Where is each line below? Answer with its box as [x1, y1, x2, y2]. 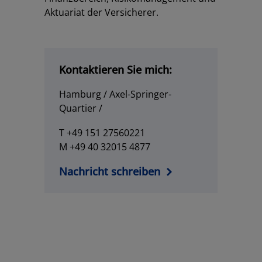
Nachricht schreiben [59, 164, 160, 178]
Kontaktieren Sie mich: [59, 63, 172, 77]
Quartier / [59, 102, 102, 115]
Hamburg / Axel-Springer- [59, 88, 171, 101]
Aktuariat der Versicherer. [44, 6, 158, 19]
